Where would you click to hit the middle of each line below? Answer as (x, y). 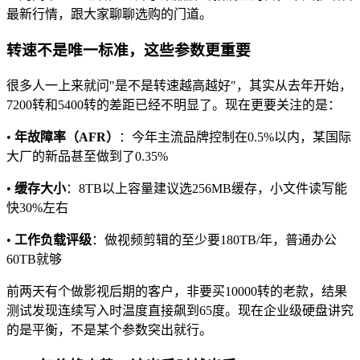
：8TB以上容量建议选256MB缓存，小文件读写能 (207, 188)
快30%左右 (37, 207)
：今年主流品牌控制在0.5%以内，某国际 (235, 137)
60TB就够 (34, 259)
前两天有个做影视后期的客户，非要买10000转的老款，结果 (177, 291)
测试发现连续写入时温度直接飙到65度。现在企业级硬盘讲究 (180, 310)
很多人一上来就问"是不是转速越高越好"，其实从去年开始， (179, 85)
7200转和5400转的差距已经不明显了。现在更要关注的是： (174, 104)
